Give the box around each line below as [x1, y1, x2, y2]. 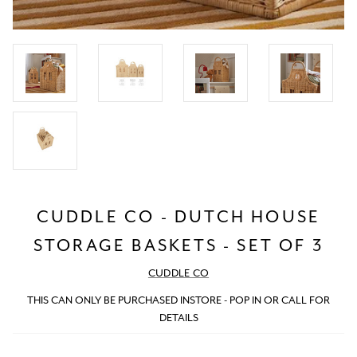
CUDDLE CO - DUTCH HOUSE [36, 206, 321, 227]
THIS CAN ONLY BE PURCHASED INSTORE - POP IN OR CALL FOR [27, 293, 330, 308]
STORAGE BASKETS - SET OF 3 [33, 234, 324, 256]
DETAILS [159, 311, 198, 325]
